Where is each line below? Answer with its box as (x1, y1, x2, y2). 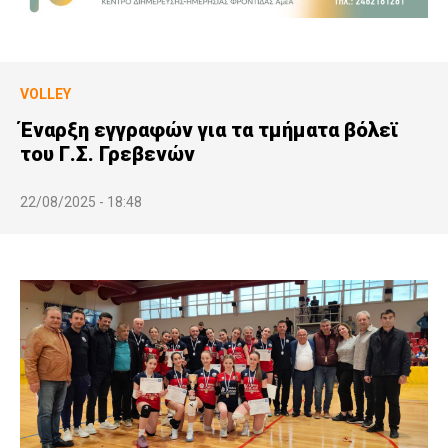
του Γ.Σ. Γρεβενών (20, 141, 195, 166)
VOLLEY (20, 85, 71, 102)
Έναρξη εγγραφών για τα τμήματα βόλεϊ (20, 117, 398, 142)
